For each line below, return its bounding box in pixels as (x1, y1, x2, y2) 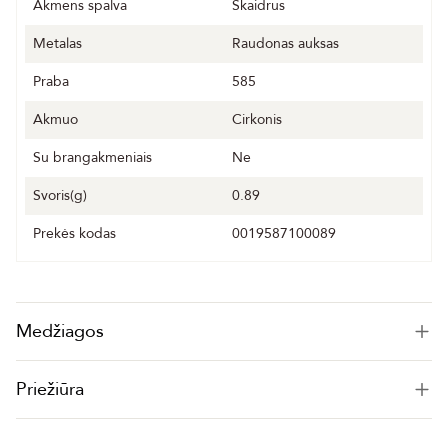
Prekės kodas (33, 224, 116, 244)
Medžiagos (16, 319, 104, 345)
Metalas (33, 34, 82, 54)
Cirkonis (232, 110, 282, 130)
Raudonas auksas (232, 34, 339, 54)
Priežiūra (16, 377, 84, 403)
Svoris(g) (33, 186, 87, 206)
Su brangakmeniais (33, 148, 152, 168)
